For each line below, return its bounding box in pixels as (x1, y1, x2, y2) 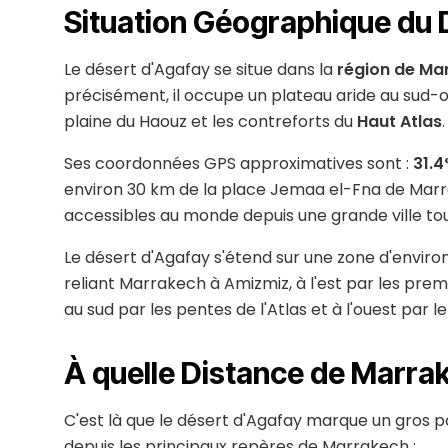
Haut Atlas (357, 110, 442, 133)
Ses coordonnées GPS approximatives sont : (64, 152, 413, 175)
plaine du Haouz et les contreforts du (64, 110, 357, 133)
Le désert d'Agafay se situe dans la (64, 58, 337, 81)
